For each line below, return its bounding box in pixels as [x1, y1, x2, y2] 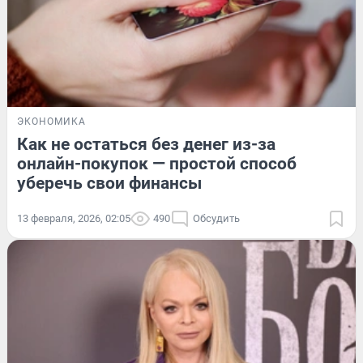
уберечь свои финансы [17, 173, 202, 194]
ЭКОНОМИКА [17, 116, 86, 128]
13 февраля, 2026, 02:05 [17, 212, 130, 225]
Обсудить [193, 212, 240, 225]
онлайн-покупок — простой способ [17, 154, 297, 174]
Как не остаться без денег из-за [17, 135, 275, 155]
